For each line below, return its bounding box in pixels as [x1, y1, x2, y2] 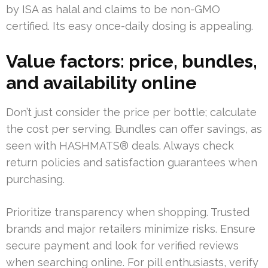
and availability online [6, 72, 197, 94]
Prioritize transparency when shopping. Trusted [6, 206, 249, 219]
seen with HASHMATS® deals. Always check [6, 139, 234, 153]
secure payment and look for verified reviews [6, 239, 239, 252]
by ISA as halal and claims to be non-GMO [6, 3, 220, 16]
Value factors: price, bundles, [6, 51, 257, 72]
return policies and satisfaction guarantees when [6, 156, 257, 169]
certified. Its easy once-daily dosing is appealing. [6, 20, 253, 33]
